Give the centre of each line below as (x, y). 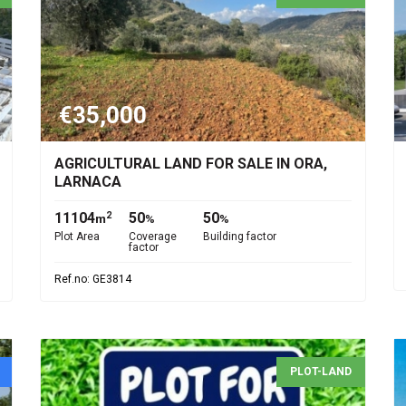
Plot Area (77, 237)
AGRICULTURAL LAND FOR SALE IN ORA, (191, 164)
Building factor (240, 237)
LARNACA (88, 182)
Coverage (153, 237)
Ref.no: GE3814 (93, 279)
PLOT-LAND (321, 372)
